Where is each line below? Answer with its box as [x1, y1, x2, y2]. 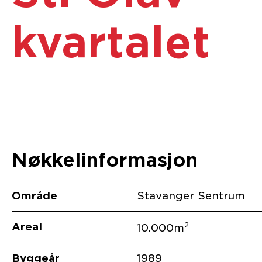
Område [12, 189, 57, 202]
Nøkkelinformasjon [12, 149, 198, 172]
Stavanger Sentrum [137, 189, 246, 202]
